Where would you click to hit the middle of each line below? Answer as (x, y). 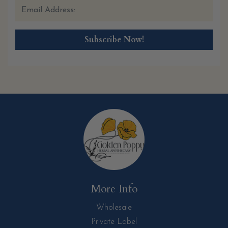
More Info (114, 189)
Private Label (114, 222)
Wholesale (114, 208)
